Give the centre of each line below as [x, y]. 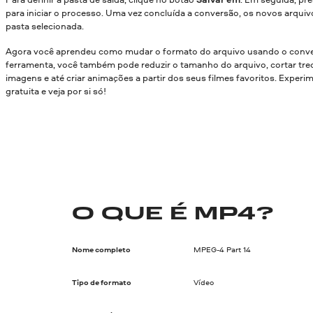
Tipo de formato [102, 283]
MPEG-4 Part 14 [222, 250]
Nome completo [102, 250]
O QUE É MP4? [173, 214]
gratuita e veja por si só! [56, 90]
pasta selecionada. [45, 26]
